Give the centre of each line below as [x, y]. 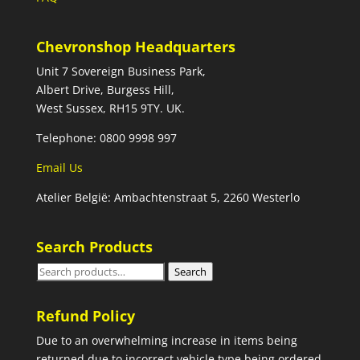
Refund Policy [85, 316]
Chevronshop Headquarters [135, 47]
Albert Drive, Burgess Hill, [105, 90]
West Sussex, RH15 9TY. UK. [110, 108]
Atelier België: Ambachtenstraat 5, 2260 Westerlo [168, 198]
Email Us [59, 168]
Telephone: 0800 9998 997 [106, 138]
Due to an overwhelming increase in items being [166, 341]
